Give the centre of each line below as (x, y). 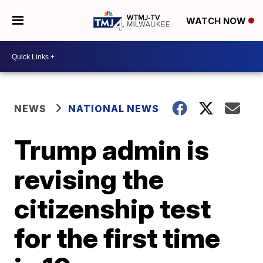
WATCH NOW (217, 21)
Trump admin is (112, 150)
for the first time (117, 238)
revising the (89, 179)
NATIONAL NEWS (114, 109)
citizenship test (113, 208)
